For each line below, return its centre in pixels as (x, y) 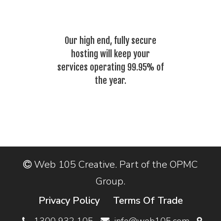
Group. (110, 181)
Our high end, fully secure (110, 40)
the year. (110, 80)
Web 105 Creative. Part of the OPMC (115, 164)
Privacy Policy (69, 200)
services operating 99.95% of (110, 67)
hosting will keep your (110, 54)
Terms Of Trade (148, 200)
